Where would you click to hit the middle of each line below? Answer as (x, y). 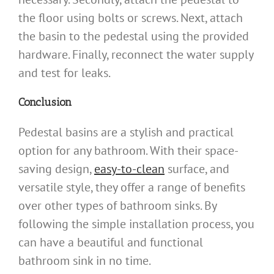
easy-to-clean (129, 168)
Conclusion (45, 102)
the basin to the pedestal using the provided (134, 36)
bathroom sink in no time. (85, 260)
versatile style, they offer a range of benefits (132, 187)
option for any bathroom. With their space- (128, 150)
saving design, (56, 168)
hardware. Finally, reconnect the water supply (136, 55)
